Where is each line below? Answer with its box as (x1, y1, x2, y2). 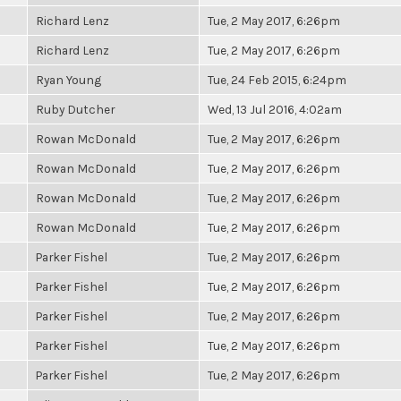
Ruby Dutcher (36, 102, 115, 116)
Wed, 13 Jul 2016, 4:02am (208, 102, 342, 116)
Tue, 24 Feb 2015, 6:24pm (208, 73, 346, 87)
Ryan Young (36, 73, 101, 87)
